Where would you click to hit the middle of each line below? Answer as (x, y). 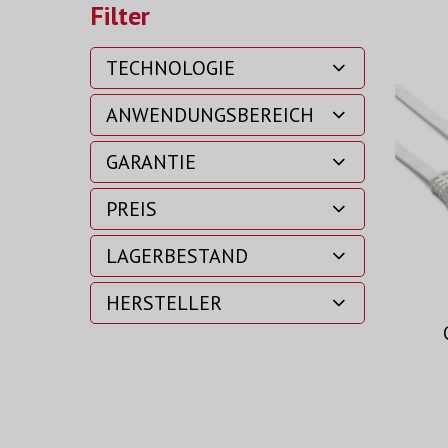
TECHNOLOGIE (170, 68)
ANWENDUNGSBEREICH (210, 115)
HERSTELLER (164, 303)
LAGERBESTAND (177, 256)
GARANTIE (151, 162)
